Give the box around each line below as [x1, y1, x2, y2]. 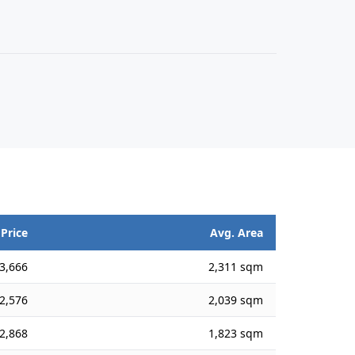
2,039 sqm [208, 292, 264, 307]
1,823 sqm [208, 326, 264, 341]
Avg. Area [210, 225, 264, 240]
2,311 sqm [208, 259, 264, 274]
